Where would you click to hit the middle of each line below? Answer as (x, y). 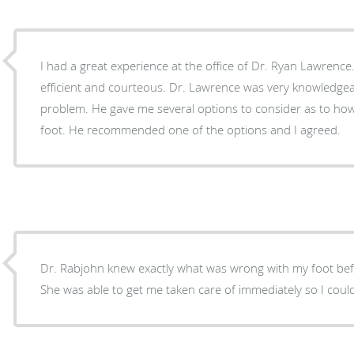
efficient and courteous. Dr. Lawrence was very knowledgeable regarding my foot (105, 87)
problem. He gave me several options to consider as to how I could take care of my (66, 108)
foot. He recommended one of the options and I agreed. (205, 129)
